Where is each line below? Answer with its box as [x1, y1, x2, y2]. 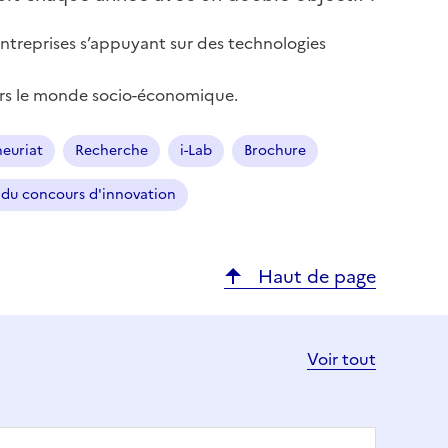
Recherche [75, 140, 148, 162]
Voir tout [307, 347, 376, 372]
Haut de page [253, 263, 376, 291]
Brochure [244, 140, 306, 162]
